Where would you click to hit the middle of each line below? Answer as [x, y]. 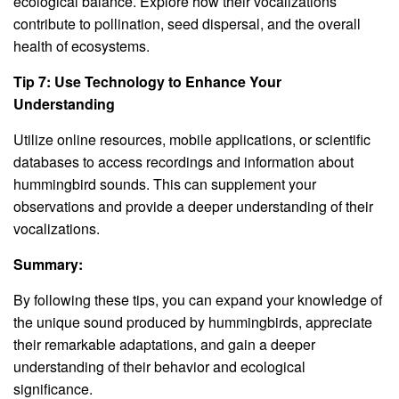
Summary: [48, 264]
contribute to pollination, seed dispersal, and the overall [187, 23]
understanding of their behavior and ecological [159, 366]
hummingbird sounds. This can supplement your [165, 183]
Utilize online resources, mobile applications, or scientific [192, 139]
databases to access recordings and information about [183, 161]
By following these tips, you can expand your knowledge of [198, 299]
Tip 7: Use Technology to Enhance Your [147, 81]
